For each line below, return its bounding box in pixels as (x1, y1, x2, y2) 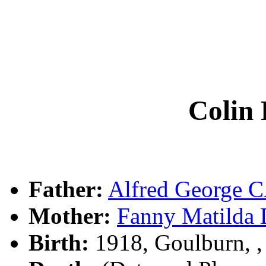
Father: (28, 176, 103, 202)
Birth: (28, 229, 89, 255)
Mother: (28, 202, 111, 229)
